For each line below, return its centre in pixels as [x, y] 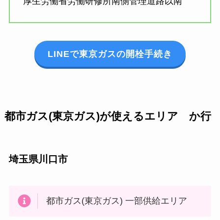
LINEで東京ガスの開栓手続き [110, 54]
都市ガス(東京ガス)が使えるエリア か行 [108, 117]
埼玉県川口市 [38, 159]
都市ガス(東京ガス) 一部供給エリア [117, 201]
